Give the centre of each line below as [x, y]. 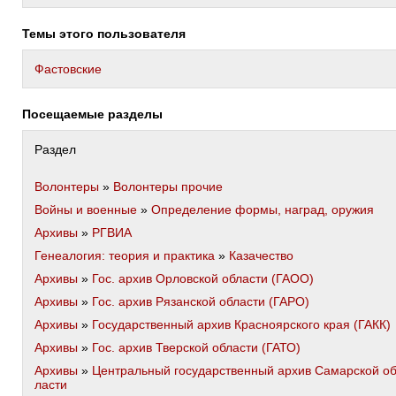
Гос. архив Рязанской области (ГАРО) [201, 301]
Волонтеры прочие [168, 187]
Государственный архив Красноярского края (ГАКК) [241, 324]
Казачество [261, 255]
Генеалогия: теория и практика [125, 255]
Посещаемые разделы [97, 114]
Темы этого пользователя [107, 34]
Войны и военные [86, 209]
